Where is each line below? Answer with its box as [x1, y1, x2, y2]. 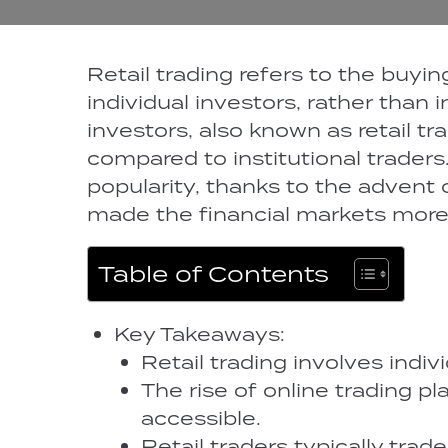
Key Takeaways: [114, 321, 285, 346]
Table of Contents [98, 258, 329, 288]
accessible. [141, 405, 261, 430]
